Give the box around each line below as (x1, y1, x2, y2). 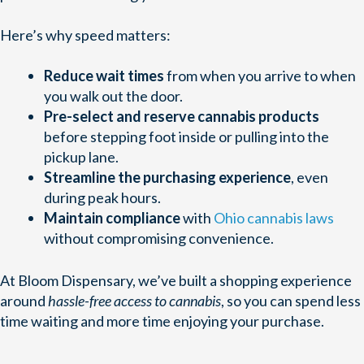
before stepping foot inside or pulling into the (44, 127, 329, 145)
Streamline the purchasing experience (44, 167, 291, 186)
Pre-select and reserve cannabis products (44, 106, 319, 125)
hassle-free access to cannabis (48, 291, 221, 310)
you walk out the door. (44, 86, 183, 105)
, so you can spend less (221, 291, 361, 310)
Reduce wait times (44, 66, 164, 84)
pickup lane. (44, 147, 119, 166)
